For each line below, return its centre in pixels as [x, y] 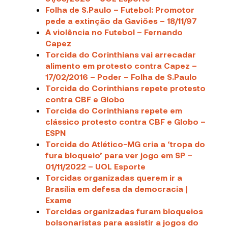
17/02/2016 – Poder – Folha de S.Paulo [121, 77]
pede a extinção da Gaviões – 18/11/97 [121, 21]
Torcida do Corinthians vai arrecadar [121, 54]
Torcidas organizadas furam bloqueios [124, 211]
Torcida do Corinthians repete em [114, 110]
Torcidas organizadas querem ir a [114, 178]
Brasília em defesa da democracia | [117, 189]
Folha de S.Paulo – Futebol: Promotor [120, 10]
